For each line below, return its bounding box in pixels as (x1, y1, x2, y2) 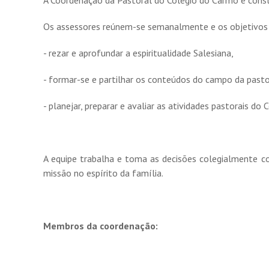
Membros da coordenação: (43, 220, 158, 232)
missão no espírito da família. (43, 167, 163, 179)
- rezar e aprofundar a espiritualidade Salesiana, (43, 47, 234, 59)
